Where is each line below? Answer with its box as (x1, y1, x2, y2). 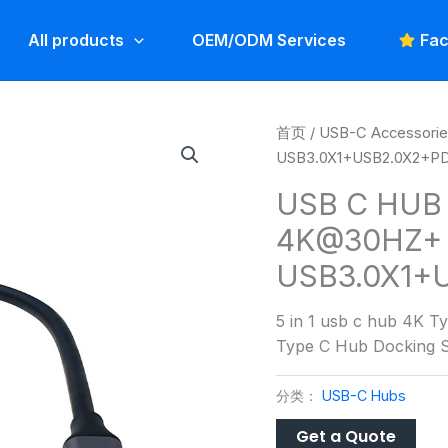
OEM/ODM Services (192, 29, 346, 50)
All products (28, 29, 125, 50)
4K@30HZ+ (276, 221, 443, 258)
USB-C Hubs (322, 386, 407, 404)
